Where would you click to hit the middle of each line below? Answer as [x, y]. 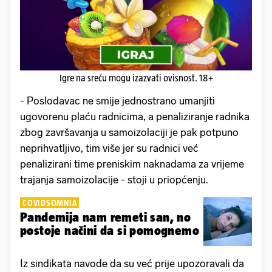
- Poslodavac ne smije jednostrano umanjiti [117, 101]
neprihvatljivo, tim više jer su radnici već [109, 148]
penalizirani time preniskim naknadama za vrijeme [132, 164]
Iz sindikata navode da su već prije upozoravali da [132, 264]
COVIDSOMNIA [50, 203]
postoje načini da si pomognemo [110, 231]
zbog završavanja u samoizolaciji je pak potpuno [129, 133]
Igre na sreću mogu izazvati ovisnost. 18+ [136, 78]
